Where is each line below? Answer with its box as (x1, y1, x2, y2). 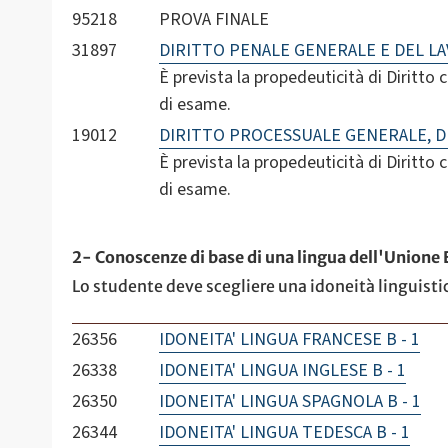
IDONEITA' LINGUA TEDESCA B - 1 (158, 420, 410, 445)
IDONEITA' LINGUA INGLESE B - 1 (158, 358, 406, 383)
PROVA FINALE (158, 7, 269, 33)
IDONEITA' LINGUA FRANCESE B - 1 (158, 327, 420, 352)
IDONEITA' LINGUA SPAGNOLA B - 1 (158, 389, 421, 414)
